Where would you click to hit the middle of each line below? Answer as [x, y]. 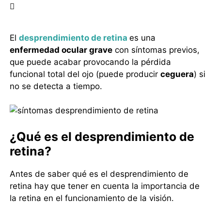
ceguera [177, 74]
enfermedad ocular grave [61, 50]
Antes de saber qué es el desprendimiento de [99, 174]
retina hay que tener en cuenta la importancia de [105, 186]
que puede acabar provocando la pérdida [90, 62]
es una [142, 38]
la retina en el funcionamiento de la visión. [92, 198]
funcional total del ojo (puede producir [85, 74]
